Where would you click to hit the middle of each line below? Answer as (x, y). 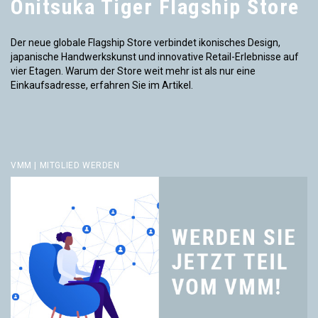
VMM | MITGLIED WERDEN (65, 165)
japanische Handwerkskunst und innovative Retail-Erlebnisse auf (155, 56)
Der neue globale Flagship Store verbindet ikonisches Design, (146, 42)
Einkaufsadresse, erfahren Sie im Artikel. (102, 85)
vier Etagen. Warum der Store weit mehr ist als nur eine (133, 71)
